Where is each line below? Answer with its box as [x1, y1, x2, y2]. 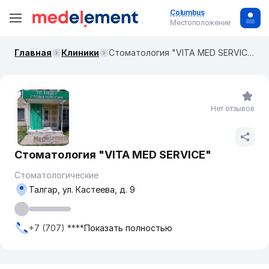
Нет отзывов [211, 104, 255, 113]
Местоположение [170, 18, 231, 27]
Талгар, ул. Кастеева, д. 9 [29, 184, 135, 195]
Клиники [61, 47, 99, 58]
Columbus [170, 8, 205, 17]
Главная [14, 47, 52, 58]
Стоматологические [14, 170, 98, 180]
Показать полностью [84, 223, 172, 233]
